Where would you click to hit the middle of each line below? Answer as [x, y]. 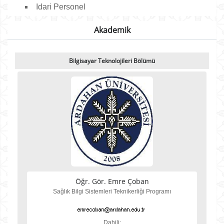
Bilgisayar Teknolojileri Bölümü [112, 61]
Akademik [112, 30]
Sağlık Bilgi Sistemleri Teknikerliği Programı [112, 191]
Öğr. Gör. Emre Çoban [112, 181]
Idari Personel [61, 7]
